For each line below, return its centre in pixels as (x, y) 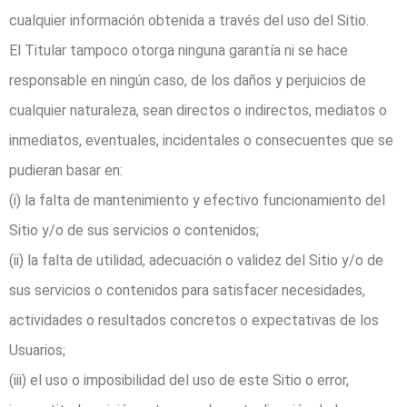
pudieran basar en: (66, 171)
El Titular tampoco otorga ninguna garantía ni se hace (179, 51)
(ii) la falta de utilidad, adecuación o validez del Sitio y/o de (196, 261)
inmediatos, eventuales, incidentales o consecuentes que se (201, 141)
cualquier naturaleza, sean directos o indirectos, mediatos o (198, 111)
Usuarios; (37, 351)
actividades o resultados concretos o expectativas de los (194, 321)
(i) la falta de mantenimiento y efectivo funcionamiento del (197, 201)
